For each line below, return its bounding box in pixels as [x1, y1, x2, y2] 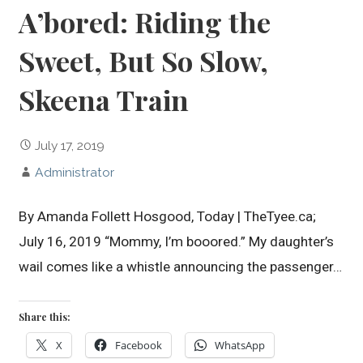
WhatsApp [215, 338, 266, 353]
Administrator [35, 164, 115, 181]
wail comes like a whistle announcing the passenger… [19, 258, 343, 275]
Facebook [115, 338, 163, 353]
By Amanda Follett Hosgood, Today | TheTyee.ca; [19, 208, 317, 225]
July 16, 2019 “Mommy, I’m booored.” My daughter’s [19, 233, 335, 250]
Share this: [19, 310, 71, 324]
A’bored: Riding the [19, 3, 271, 41]
